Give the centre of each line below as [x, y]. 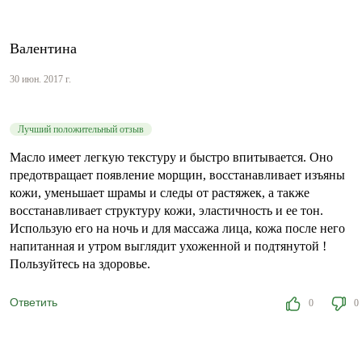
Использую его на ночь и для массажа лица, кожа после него [177, 228]
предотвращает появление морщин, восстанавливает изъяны [177, 175]
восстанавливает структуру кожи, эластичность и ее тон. [166, 210]
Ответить [34, 302]
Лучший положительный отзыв [81, 129]
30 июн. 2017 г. [40, 79]
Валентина [43, 48]
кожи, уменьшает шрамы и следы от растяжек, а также [160, 192]
